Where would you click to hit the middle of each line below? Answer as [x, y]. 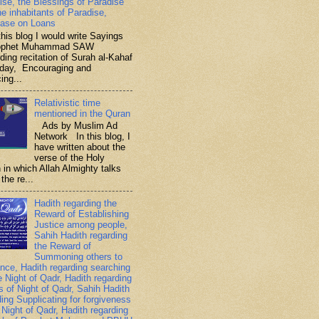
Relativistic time [68, 103]
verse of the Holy [70, 158]
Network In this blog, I [83, 137]
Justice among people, [81, 225]
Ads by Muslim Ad [76, 126]
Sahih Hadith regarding [81, 236]
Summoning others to [79, 257]
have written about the [80, 147]
